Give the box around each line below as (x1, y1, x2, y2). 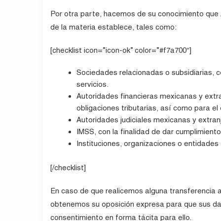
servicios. (76, 80, 109, 89)
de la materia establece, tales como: (50, 23, 177, 32)
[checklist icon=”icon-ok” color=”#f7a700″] (50, 46, 191, 55)
